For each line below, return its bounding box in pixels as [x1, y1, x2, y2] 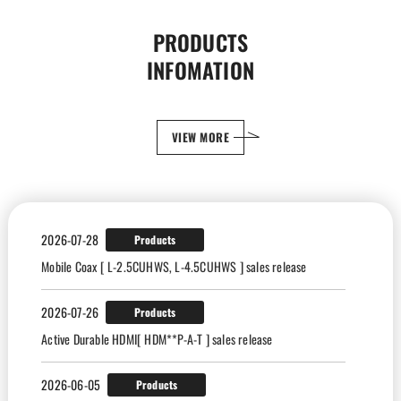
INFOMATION [147, 54, 254, 87]
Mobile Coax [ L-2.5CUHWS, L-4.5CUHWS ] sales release [41, 257, 307, 277]
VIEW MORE [171, 128, 230, 147]
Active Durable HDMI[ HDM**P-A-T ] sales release [41, 329, 273, 349]
